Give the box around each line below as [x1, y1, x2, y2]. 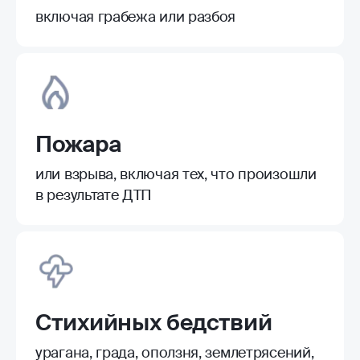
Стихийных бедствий [35, 307, 272, 337]
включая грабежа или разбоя [35, 6, 236, 27]
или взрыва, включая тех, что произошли [35, 164, 317, 184]
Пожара [35, 129, 121, 159]
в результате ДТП [35, 185, 153, 205]
